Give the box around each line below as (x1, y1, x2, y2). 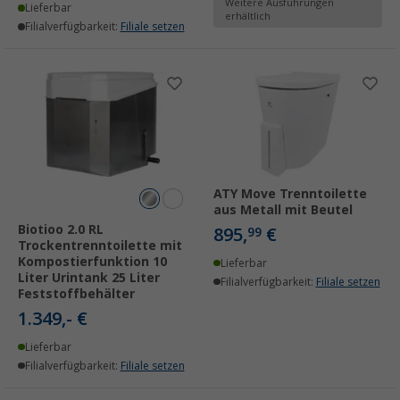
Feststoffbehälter (18, 286, 135, 301)
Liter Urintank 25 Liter (18, 270, 160, 285)
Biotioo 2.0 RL (18, 221, 104, 237)
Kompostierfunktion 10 (18, 254, 167, 269)
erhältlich (225, 11, 271, 23)
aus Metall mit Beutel (213, 202, 353, 217)
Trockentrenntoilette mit (18, 237, 182, 253)
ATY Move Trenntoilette (213, 186, 367, 201)
